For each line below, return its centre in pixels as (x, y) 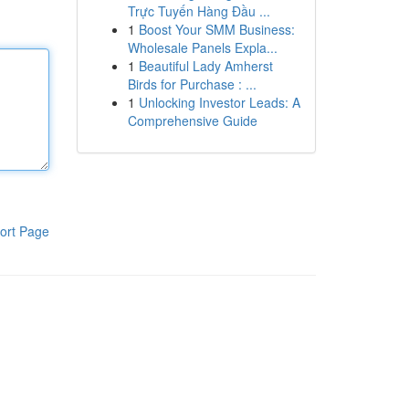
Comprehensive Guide (192, 121)
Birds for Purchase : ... (192, 84)
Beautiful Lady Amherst (205, 66)
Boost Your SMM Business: (216, 29)
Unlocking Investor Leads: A (219, 102)
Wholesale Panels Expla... (202, 47)
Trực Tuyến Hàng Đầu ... (199, 11)
